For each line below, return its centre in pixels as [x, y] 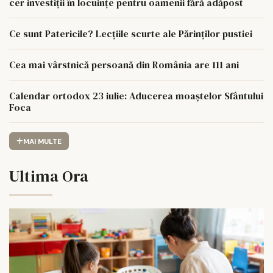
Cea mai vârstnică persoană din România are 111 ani [124, 65]
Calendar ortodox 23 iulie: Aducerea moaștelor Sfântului [136, 96]
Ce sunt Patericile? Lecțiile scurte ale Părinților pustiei [131, 34]
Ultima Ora [49, 176]
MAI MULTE [42, 141]
